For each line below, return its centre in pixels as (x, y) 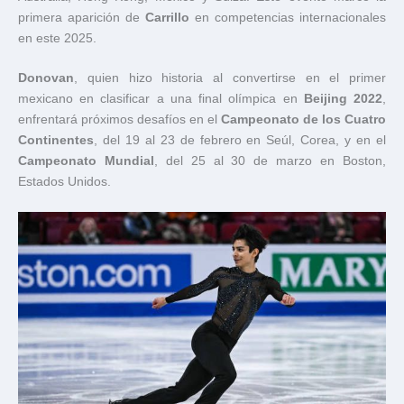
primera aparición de (82, 17)
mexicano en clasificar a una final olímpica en (161, 99)
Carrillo (170, 17)
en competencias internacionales (290, 17)
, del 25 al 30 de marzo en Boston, (270, 161)
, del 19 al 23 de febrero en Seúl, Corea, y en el (240, 141)
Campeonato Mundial (86, 161)
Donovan (46, 78)
